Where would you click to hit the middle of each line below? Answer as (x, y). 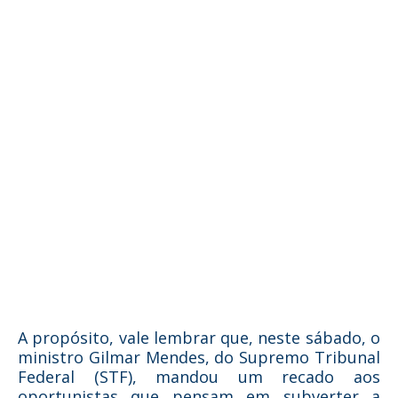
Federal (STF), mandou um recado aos (199, 377)
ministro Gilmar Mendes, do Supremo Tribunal (199, 357)
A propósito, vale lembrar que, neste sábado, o (199, 338)
